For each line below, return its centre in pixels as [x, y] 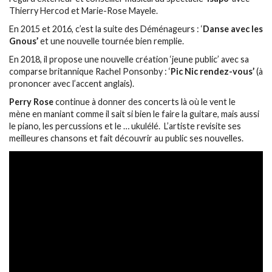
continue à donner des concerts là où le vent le [145, 101]
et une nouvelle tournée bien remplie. [111, 41]
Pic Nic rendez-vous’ [213, 71]
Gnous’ [24, 41]
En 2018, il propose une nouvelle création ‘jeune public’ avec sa [129, 59]
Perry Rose [32, 101]
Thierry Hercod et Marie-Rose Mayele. [83, 10]
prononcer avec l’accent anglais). [72, 83]
